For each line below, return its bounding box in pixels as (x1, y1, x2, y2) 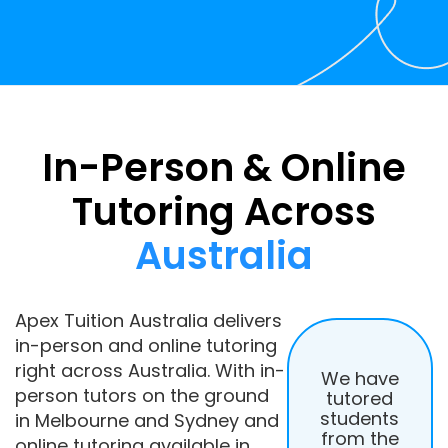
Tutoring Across (72, 185, 376, 238)
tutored (326, 385, 394, 411)
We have (320, 365, 399, 391)
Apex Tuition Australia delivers (15, 308, 282, 333)
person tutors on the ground (15, 383, 269, 408)
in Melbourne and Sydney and (15, 408, 279, 433)
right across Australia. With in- (15, 358, 285, 383)
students (320, 405, 400, 431)
